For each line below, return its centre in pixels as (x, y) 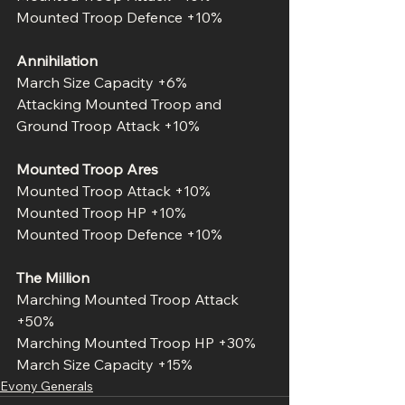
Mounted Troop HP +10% (101, 212)
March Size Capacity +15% (104, 364)
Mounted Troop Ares (87, 169)
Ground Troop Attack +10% (108, 125)
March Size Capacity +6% (102, 82)
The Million (53, 277)
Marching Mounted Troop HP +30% (136, 342)
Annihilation (57, 60)
